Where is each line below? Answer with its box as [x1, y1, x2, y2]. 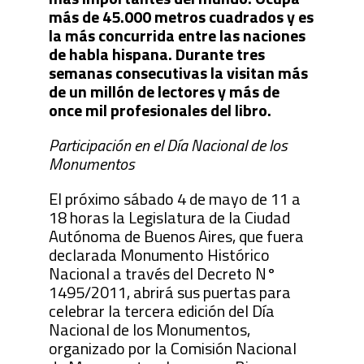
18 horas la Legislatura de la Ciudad [48, 204, 290, 230]
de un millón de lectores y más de [48, 78, 279, 104]
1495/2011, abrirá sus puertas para [48, 279, 291, 305]
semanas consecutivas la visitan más [48, 59, 308, 85]
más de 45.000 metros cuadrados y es [48, 3, 314, 29]
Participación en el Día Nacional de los [48, 132, 288, 158]
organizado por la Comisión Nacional [48, 335, 297, 361]
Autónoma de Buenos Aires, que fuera [48, 223, 304, 249]
